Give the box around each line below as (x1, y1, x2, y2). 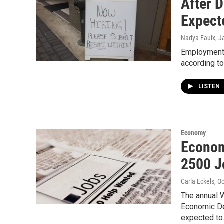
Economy (181, 129, 206, 137)
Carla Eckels (181, 177, 214, 185)
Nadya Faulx (181, 34, 215, 42)
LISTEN (198, 83, 221, 90)
